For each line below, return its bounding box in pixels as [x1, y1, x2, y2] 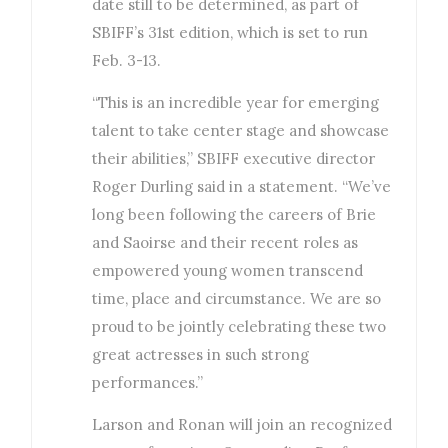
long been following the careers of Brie [92, 205, 377, 225]
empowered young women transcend [92, 261, 364, 281]
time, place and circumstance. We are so [92, 289, 382, 309]
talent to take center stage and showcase [92, 121, 390, 141]
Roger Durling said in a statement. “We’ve [92, 177, 392, 197]
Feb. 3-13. [92, 51, 162, 71]
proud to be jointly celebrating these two [92, 317, 387, 337]
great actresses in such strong [92, 345, 310, 365]
